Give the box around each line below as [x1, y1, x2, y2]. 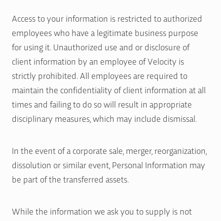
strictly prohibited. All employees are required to [12, 70, 187, 81]
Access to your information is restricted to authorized [12, 12, 202, 24]
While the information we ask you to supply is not [12, 205, 192, 217]
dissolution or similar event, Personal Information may [12, 159, 205, 171]
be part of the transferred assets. [12, 173, 129, 185]
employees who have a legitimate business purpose [12, 27, 198, 38]
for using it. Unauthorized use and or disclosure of [12, 41, 189, 53]
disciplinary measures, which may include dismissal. [12, 112, 197, 124]
